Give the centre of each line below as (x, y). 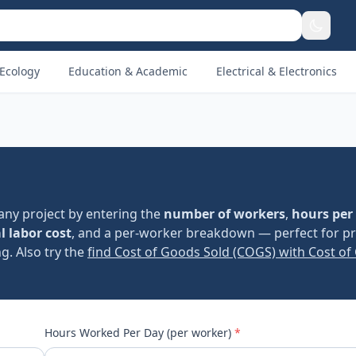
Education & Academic (128, 71)
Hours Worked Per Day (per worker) (139, 333)
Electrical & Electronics (277, 71)
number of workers (224, 214)
